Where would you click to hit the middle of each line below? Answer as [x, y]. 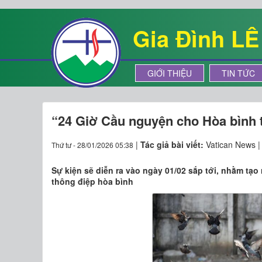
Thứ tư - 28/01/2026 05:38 [92, 145]
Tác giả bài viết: [173, 144]
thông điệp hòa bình [92, 181]
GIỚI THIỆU [170, 73]
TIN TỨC [238, 73]
